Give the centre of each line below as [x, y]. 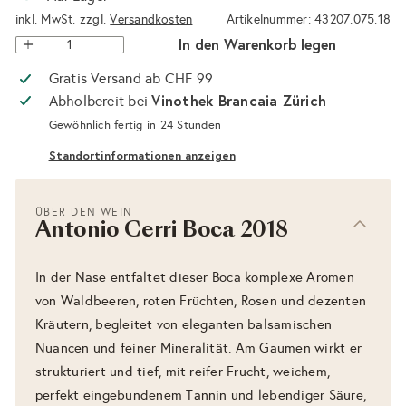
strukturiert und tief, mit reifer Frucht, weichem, [183, 371]
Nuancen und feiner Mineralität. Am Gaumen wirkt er [198, 348]
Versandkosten [151, 20]
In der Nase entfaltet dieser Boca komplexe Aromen [195, 277]
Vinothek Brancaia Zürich [239, 100]
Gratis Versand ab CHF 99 [131, 78]
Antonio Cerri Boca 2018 [162, 231]
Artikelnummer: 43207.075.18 [308, 20]
